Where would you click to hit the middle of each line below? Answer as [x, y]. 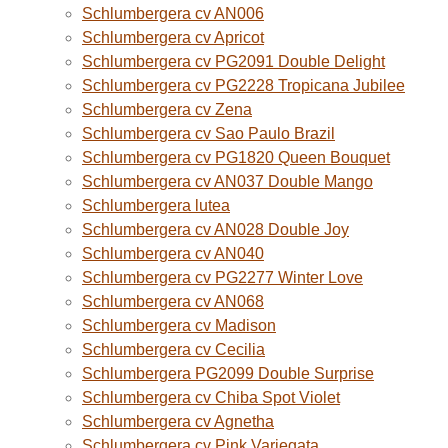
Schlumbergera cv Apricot [173, 37]
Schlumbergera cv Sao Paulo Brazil [208, 133]
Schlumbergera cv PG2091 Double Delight [233, 61]
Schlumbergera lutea [156, 205]
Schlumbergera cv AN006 [173, 13]
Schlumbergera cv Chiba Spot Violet [211, 397]
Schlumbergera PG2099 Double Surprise [228, 373]
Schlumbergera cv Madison [179, 325]
